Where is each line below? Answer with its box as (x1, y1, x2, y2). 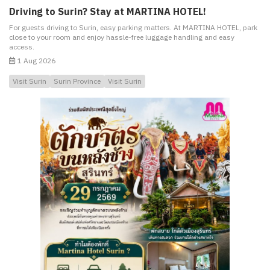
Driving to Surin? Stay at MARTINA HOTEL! (9, 5, 206, 17)
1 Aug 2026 (16, 56, 55, 65)
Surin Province (54, 77, 101, 86)
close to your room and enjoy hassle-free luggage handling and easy (9, 33, 234, 42)
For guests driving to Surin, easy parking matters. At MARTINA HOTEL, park (9, 23, 257, 32)
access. (9, 42, 34, 51)
